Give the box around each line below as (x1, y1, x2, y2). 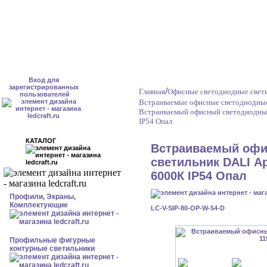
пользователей (12, 91, 75, 98)
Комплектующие (10, 201, 68, 209)
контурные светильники (10, 244, 95, 253)
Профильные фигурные (10, 236, 95, 244)
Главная (139, 87, 165, 96)
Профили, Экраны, (10, 193, 76, 201)
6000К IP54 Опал (151, 169, 247, 182)
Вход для (28, 76, 59, 83)
